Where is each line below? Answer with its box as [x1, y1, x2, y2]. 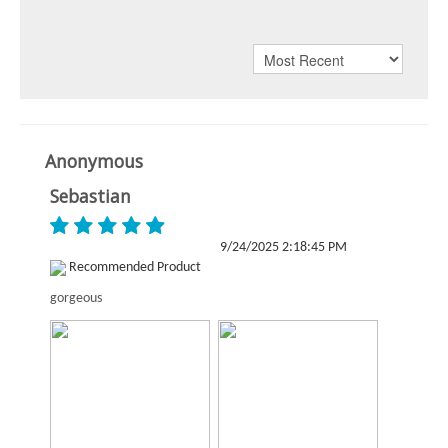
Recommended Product [66, 260, 201, 275]
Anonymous [45, 149, 143, 173]
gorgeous [50, 291, 102, 306]
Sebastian [50, 184, 131, 208]
